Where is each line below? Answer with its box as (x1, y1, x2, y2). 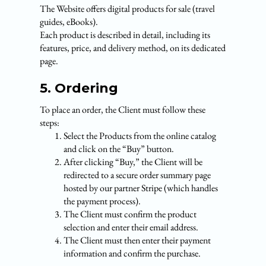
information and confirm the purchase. (64, 247, 201, 259)
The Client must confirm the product (64, 208, 197, 220)
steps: (40, 116, 60, 129)
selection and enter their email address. (64, 221, 199, 233)
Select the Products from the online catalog (64, 129, 217, 142)
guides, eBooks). (40, 15, 99, 28)
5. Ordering (40, 80, 119, 96)
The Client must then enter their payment (64, 234, 211, 246)
